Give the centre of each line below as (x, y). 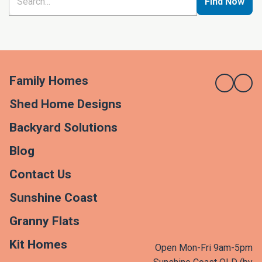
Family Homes (49, 80)
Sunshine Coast (54, 197)
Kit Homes (38, 244)
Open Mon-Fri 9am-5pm (204, 247)
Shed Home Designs (65, 104)
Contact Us (40, 174)
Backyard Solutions (63, 127)
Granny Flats (44, 221)
